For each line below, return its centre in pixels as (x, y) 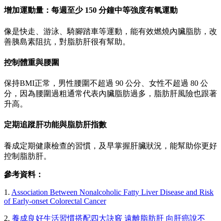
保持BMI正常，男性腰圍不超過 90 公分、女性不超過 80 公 (106, 83)
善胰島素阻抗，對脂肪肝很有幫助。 (67, 41)
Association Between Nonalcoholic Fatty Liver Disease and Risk (112, 192)
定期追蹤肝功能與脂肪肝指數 (55, 125)
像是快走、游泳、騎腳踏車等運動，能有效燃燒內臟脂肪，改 (110, 31)
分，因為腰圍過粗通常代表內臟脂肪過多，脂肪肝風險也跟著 (110, 94)
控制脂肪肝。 (28, 156)
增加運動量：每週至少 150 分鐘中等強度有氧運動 (91, 10)
